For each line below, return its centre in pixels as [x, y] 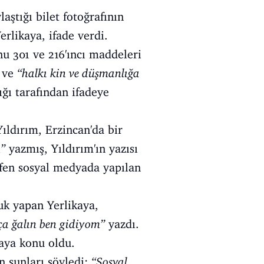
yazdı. [122, 224]
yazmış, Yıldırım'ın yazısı [72, 148]
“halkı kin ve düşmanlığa [78, 73]
